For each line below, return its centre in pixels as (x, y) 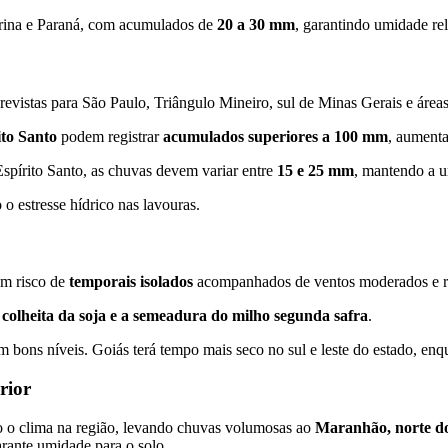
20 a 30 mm (256, 25)
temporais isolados (131, 282)
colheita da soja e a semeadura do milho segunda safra (185, 316)
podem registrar (110, 136)
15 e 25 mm (315, 170)
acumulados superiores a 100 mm (275, 136)
